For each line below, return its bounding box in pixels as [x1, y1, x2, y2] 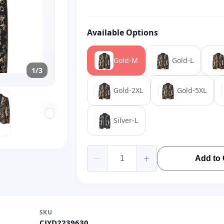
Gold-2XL [113, 85, 143, 95]
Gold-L [172, 55, 193, 65]
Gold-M [113, 55, 138, 65]
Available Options [87, 27, 158, 38]
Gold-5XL [177, 85, 206, 95]
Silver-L [113, 115, 138, 125]
